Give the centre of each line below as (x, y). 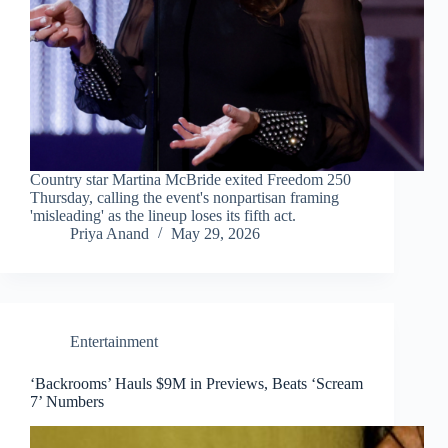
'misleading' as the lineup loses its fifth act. (163, 216)
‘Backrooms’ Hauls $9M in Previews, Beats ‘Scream (196, 384)
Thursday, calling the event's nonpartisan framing (184, 198)
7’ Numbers (67, 402)
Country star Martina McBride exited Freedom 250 (190, 180)
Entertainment (114, 342)
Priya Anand (109, 234)
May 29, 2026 (215, 234)
